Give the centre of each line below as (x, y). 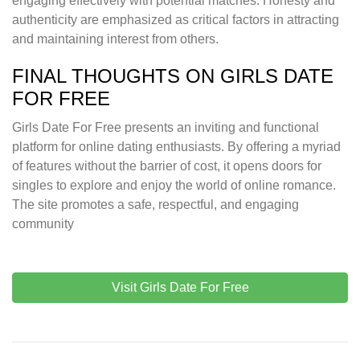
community (43, 224)
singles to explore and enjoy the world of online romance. (174, 186)
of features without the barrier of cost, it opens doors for (167, 166)
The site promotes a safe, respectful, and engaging (155, 205)
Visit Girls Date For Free (180, 288)
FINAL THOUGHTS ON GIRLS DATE (173, 76)
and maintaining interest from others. (115, 39)
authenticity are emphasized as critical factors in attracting (176, 20)
